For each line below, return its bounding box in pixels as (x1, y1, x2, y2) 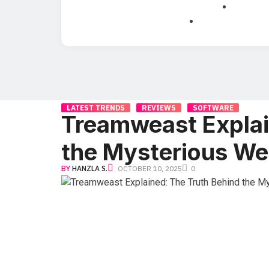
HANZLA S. (72, 164, 107, 174)
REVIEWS (142, 103, 176, 113)
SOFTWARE (193, 103, 234, 113)
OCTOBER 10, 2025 (118, 164, 182, 174)
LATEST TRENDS (67, 103, 125, 113)
